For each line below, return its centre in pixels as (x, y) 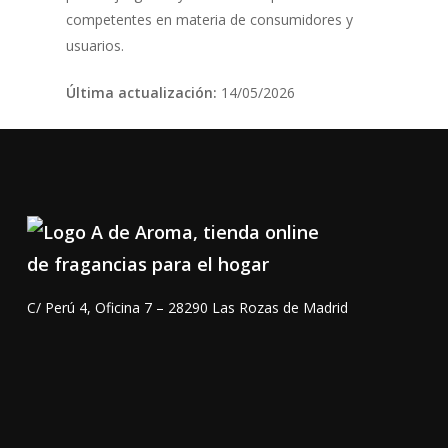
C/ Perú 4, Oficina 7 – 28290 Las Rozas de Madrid (187, 308)
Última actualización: (141, 93)
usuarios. (94, 46)
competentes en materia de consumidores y (209, 20)
